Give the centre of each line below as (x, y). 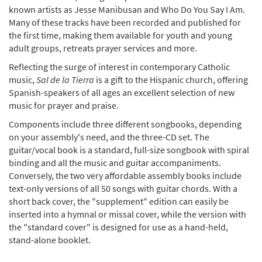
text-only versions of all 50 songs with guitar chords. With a (123, 188)
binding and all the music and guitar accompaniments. (115, 162)
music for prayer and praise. (64, 105)
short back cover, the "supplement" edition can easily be (119, 201)
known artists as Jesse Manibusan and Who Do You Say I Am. (127, 9)
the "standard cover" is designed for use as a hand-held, (118, 227)
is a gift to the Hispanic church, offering (171, 79)
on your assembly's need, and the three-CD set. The (109, 137)
